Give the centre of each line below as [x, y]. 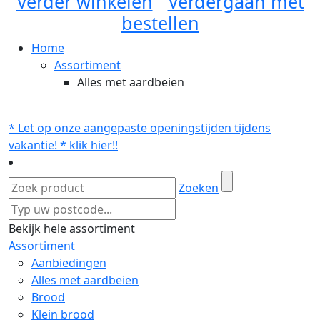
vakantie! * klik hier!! [63, 145]
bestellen [160, 23]
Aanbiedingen [69, 263]
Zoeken [199, 188]
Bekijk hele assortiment [72, 229]
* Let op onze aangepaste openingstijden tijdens [140, 128]
